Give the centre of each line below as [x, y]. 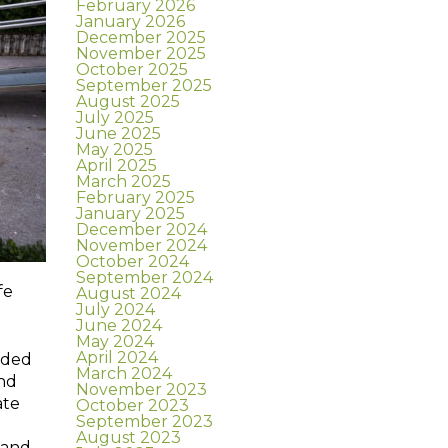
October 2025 [132, 70]
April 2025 [116, 166]
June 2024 [119, 326]
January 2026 [130, 22]
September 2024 [144, 278]
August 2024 [128, 294]
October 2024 [132, 262]
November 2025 [141, 54]
